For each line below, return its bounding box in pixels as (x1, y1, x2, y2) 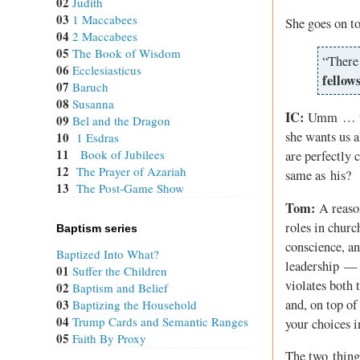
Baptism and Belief (72, 279, 168, 296)
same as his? (285, 166, 351, 185)
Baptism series (56, 221, 137, 235)
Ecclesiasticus (72, 61, 141, 78)
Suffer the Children (72, 262, 167, 279)
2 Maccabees (72, 27, 137, 44)
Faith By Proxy (72, 329, 146, 346)
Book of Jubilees (80, 145, 165, 162)
